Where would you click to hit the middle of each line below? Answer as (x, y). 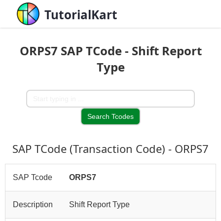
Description (33, 204)
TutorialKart (81, 15)
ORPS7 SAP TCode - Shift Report (110, 51)
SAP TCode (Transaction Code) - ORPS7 (110, 148)
